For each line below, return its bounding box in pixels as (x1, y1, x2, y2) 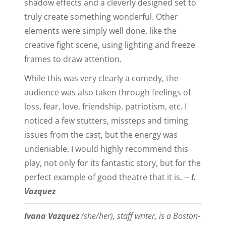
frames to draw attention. (24, 53, 122, 65)
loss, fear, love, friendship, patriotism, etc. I (24, 100, 187, 112)
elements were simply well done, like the (24, 25, 177, 36)
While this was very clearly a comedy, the (24, 72, 179, 84)
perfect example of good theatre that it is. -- (24, 171, 191, 183)
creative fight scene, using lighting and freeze (24, 39, 195, 50)
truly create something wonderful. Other (24, 11, 178, 22)
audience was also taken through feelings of (24, 86, 191, 98)
